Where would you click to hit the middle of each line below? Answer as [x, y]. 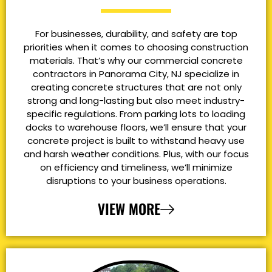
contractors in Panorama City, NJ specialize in [136, 74]
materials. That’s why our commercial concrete [136, 61]
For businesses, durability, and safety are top [136, 34]
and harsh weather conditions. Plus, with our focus [136, 154]
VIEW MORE [129, 209]
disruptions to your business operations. [136, 181]
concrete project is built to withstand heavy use [136, 141]
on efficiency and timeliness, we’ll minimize [136, 168]
